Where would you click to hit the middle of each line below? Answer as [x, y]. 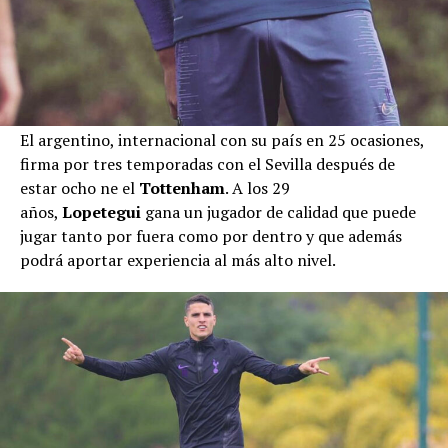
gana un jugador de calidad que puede [280, 212]
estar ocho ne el [79, 188]
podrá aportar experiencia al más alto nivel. [178, 260]
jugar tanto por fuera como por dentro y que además [211, 236]
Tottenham [182, 188]
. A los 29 [257, 188]
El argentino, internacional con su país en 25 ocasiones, [222, 140]
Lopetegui [103, 212]
